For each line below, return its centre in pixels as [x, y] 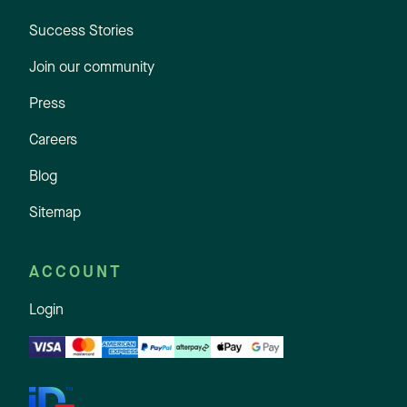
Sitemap [55, 213]
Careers [53, 140]
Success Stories [81, 31]
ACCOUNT [76, 272]
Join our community [92, 68]
